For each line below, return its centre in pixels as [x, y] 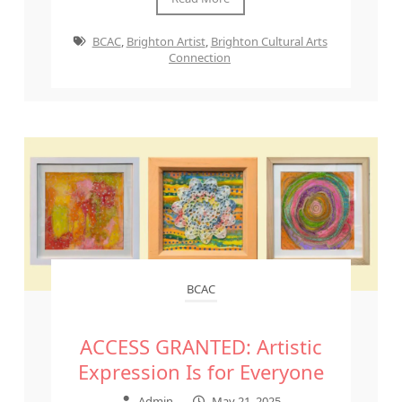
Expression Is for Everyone [201, 372]
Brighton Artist [166, 41]
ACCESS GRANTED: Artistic [201, 347]
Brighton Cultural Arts [269, 41]
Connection [199, 57]
